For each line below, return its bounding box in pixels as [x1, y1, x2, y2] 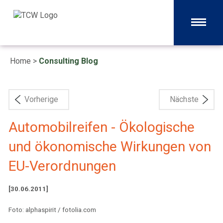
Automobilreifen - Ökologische [8, 119, 195, 135]
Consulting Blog [39, 56, 98, 66]
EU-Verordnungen [8, 158, 116, 174]
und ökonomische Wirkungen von [8, 138, 211, 155]
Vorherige [24, 95, 58, 104]
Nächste [170, 95, 199, 104]
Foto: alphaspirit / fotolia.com [8, 206, 96, 214]
